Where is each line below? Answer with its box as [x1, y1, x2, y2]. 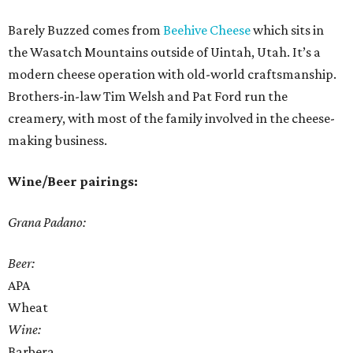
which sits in [251, 22, 324, 38]
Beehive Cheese [163, 22, 251, 38]
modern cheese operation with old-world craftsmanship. [8, 66, 336, 82]
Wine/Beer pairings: [8, 173, 138, 189]
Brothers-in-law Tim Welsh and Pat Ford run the [8, 88, 288, 104]
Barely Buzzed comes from [8, 22, 163, 38]
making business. [8, 132, 107, 148]
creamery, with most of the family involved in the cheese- [8, 110, 335, 126]
